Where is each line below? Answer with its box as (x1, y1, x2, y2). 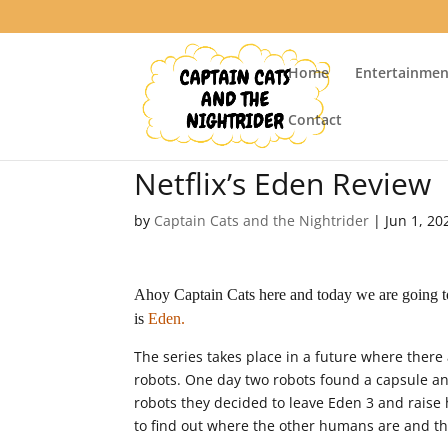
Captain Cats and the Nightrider (154, 211, 370, 230)
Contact (288, 109, 343, 129)
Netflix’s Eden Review (134, 163, 432, 204)
